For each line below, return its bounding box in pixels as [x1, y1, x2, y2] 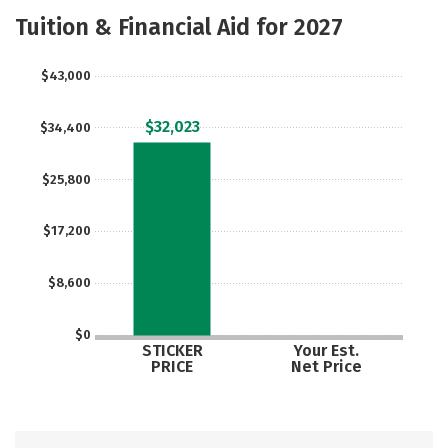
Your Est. [292, 341, 359, 360]
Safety [273, 2, 323, 21]
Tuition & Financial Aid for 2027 [15, 13, 343, 41]
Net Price [290, 356, 362, 376]
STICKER [141, 341, 203, 360]
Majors [44, 2, 96, 21]
